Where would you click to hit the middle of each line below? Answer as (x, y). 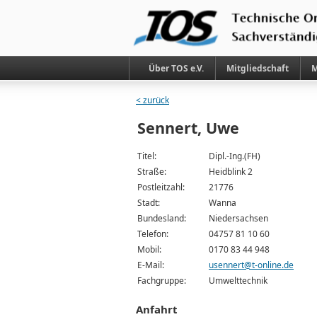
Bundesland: (162, 218)
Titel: (147, 156)
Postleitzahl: (161, 187)
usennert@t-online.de (251, 265)
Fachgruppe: (162, 281)
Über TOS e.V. (176, 68)
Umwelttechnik (238, 281)
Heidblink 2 (231, 172)
